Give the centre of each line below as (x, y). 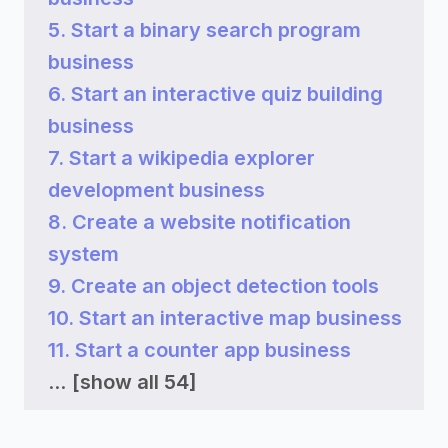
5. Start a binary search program (204, 30)
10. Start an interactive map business (225, 318)
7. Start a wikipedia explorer (181, 158)
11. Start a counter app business (199, 350)
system (83, 254)
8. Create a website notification (199, 222)
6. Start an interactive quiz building (215, 94)
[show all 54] (134, 382)
